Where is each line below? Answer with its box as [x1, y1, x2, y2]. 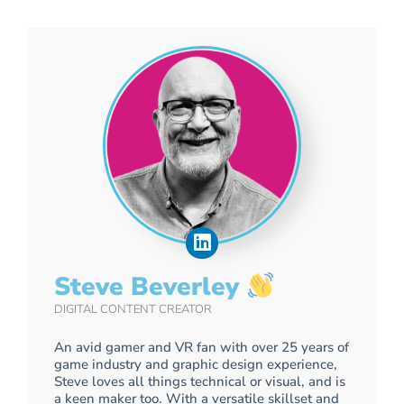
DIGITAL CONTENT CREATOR [54, 300, 212, 317]
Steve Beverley [54, 269, 246, 304]
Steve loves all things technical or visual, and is [54, 372, 345, 390]
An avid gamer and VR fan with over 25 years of [54, 337, 349, 356]
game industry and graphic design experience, [54, 354, 337, 373]
